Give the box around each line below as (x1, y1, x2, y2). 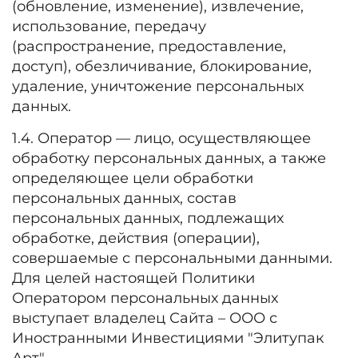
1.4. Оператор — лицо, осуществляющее (12, 129, 311, 147)
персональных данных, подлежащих (12, 209, 284, 227)
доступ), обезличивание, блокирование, (12, 58, 312, 75)
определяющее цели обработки (12, 169, 253, 187)
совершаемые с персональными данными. (12, 249, 332, 267)
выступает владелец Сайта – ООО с (12, 309, 277, 327)
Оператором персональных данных (12, 289, 278, 307)
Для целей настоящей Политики (12, 269, 255, 287)
